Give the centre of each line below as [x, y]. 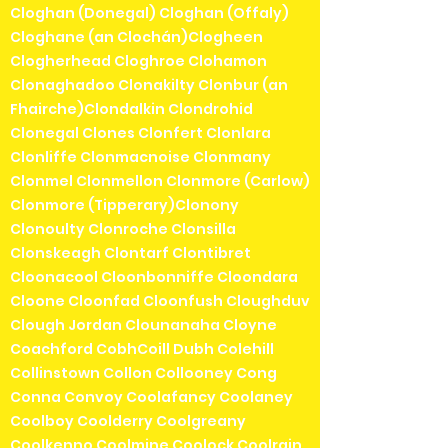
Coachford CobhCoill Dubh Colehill [142, 348]
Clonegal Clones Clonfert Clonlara [140, 132]
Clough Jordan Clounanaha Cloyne [143, 324]
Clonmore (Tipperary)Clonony [124, 204]
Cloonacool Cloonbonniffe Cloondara [154, 276]
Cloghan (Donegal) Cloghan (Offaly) [149, 12]
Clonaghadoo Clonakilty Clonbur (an [149, 84]
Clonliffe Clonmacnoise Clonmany [140, 156]
